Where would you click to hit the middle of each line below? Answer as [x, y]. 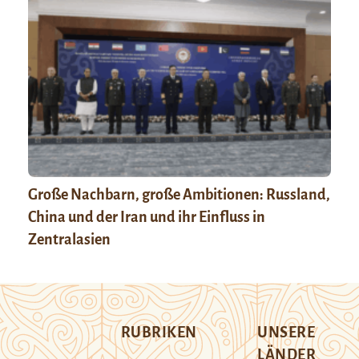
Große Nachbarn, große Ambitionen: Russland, [179, 195]
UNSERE [286, 333]
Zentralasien [69, 240]
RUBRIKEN [159, 333]
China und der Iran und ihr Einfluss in [146, 218]
